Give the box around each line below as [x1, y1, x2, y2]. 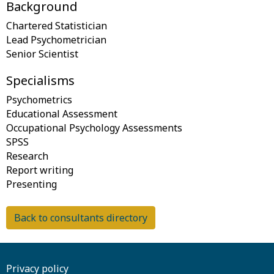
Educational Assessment [6, 107, 117, 120]
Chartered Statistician [6, 19, 107, 32]
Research [6, 149, 48, 163]
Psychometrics [6, 93, 72, 106]
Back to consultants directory [14, 211, 147, 224]
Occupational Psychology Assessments [6, 121, 182, 135]
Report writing [6, 163, 73, 177]
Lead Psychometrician [6, 33, 106, 46]
